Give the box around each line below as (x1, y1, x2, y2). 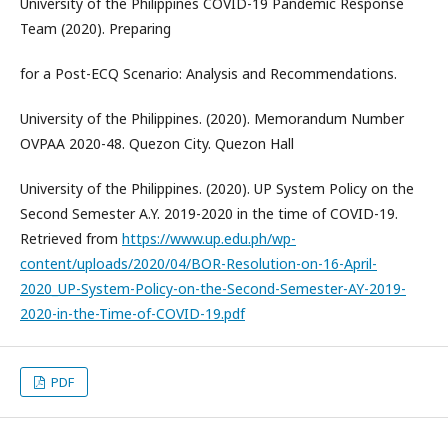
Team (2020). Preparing (20, 19, 171, 38)
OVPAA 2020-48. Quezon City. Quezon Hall (20, 134, 294, 153)
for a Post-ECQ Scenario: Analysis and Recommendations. (20, 64, 397, 83)
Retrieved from (20, 229, 122, 248)
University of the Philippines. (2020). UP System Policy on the (20, 179, 414, 198)
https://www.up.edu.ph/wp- (122, 229, 296, 248)
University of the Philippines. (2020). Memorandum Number (20, 109, 404, 128)
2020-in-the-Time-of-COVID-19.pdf (20, 304, 245, 323)
